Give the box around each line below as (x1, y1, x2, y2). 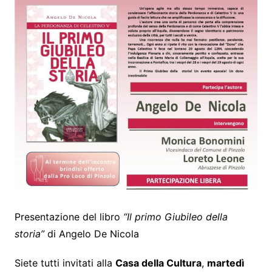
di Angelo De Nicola (44, 227, 139, 240)
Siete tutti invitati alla (14, 256, 115, 269)
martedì (206, 256, 244, 269)
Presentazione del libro (14, 210, 123, 223)
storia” (14, 227, 44, 240)
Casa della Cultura (115, 256, 202, 269)
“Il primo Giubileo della (123, 210, 228, 223)
